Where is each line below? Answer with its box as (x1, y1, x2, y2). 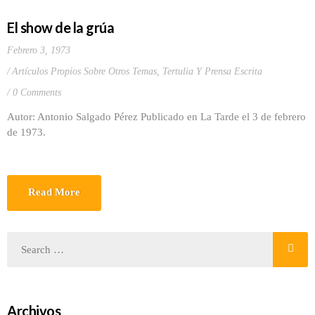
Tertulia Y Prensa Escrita (162, 66, 262, 77)
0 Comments (13, 87, 61, 98)
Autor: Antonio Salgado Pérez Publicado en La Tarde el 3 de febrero (7, 111, 306, 122)
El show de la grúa (7, 19, 114, 36)
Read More (28, 186, 80, 198)
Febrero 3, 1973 (7, 45, 70, 56)
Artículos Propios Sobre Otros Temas (12, 66, 157, 77)
